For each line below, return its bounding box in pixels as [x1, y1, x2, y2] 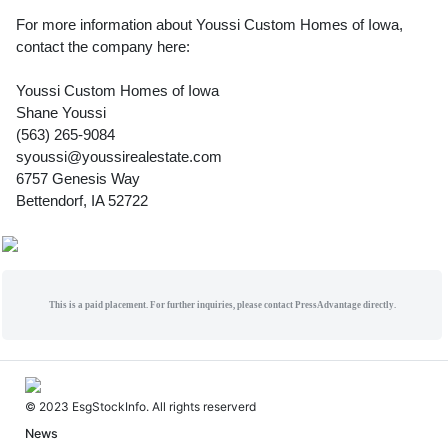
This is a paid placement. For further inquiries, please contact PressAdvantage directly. [48, 299, 396, 310]
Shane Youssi [16, 104, 106, 122]
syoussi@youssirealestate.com [16, 148, 222, 166]
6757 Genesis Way [16, 170, 140, 188]
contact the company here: [16, 38, 190, 56]
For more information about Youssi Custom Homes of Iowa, [16, 16, 403, 34]
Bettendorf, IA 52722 [16, 192, 148, 210]
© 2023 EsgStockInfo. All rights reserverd [25, 398, 256, 414]
